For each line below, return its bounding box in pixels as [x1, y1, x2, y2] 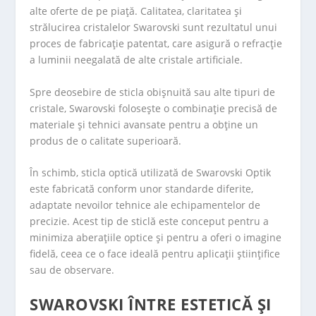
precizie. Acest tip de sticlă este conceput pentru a [30, 214, 269, 229]
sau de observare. [30, 263, 115, 277]
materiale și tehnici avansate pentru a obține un [30, 117, 259, 131]
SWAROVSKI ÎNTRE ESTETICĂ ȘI [30, 293, 272, 315]
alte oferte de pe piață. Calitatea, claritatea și [30, 4, 243, 18]
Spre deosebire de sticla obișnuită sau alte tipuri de [30, 85, 276, 99]
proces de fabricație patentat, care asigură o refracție [30, 37, 283, 51]
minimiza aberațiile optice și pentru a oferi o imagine [30, 231, 282, 245]
